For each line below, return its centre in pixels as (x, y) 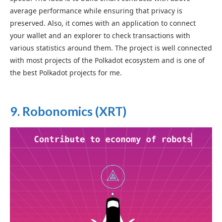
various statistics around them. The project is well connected (111, 48)
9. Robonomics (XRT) (68, 111)
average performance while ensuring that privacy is (96, 11)
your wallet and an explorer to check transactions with (100, 36)
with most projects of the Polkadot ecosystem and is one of (107, 60)
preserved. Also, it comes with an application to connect (103, 23)
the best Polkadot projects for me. (66, 73)
